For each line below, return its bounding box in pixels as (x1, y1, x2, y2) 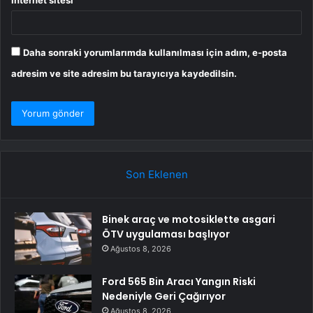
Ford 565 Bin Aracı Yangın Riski (102, 275, 256, 289)
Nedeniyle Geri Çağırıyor (102, 289, 226, 304)
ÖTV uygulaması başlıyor (102, 227, 230, 242)
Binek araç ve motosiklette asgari (102, 212, 275, 227)
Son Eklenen (125, 168, 188, 182)
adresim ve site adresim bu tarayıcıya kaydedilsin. (11, 68, 237, 80)
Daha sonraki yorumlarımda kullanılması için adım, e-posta (23, 47, 287, 59)
